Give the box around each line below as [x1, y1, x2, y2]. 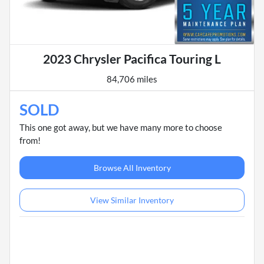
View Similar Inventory [90, 195, 174, 206]
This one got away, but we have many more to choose [19, 122, 222, 133]
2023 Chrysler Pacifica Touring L [43, 51, 221, 67]
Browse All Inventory [93, 163, 171, 173]
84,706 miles [107, 74, 157, 85]
